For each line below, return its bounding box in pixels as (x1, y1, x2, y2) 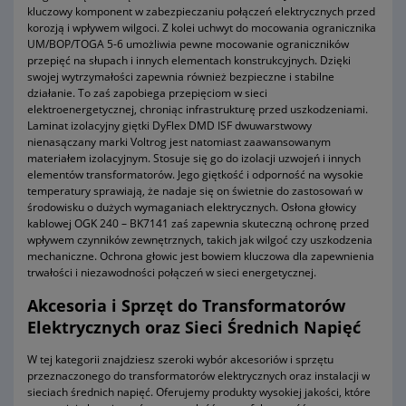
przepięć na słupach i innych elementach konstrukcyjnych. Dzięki (27, 53, 351, 69)
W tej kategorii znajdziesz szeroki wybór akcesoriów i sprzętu (27, 352, 333, 368)
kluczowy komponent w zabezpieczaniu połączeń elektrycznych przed (27, 4, 375, 20)
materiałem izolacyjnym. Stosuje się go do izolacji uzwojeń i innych (27, 150, 361, 167)
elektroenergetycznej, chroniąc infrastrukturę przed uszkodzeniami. (27, 101, 368, 118)
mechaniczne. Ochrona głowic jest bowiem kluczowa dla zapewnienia (27, 248, 374, 265)
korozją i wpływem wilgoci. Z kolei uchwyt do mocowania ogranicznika (27, 20, 376, 36)
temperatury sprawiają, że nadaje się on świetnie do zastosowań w (27, 183, 362, 199)
